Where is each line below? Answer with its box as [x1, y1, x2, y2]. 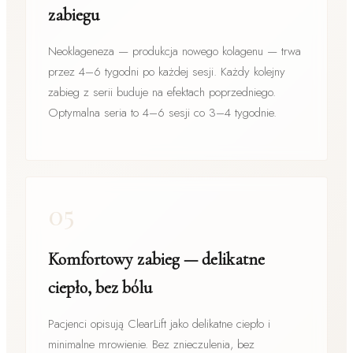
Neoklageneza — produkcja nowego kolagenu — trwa [48, 42, 301, 60]
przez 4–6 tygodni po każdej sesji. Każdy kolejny [48, 62, 285, 80]
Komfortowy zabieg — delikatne [48, 248, 265, 269]
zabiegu [48, 4, 99, 25]
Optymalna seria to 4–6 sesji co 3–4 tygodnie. [48, 103, 277, 121]
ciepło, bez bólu [48, 277, 152, 298]
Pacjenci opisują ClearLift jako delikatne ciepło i [48, 314, 270, 333]
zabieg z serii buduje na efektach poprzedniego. [48, 83, 276, 101]
